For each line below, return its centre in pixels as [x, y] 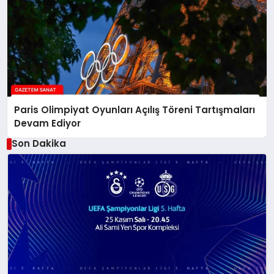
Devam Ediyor [48, 124]
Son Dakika [39, 144]
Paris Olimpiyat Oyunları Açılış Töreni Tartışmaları [135, 110]
